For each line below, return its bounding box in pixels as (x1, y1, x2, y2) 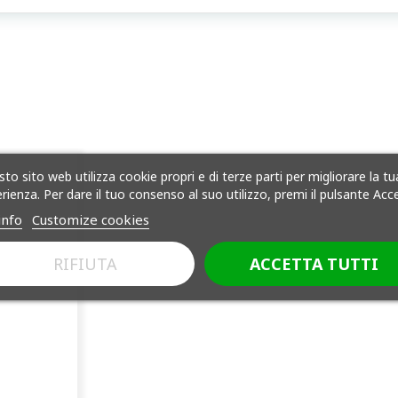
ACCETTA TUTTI (249, 252, 378, 274)
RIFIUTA (52, 252, 117, 274)
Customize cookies (31, 210, 149, 227)
